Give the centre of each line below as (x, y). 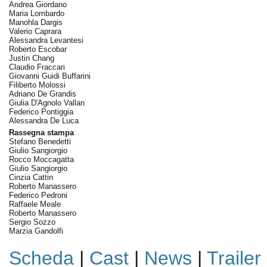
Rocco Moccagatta (41, 159)
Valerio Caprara (35, 31)
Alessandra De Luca (44, 121)
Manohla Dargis (35, 22)
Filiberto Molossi (37, 85)
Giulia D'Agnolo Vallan (46, 103)
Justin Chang (31, 58)
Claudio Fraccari (37, 67)
